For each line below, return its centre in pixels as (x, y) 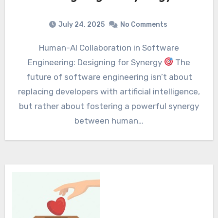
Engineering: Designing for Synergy (96, 62)
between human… (109, 120)
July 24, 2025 (82, 24)
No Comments (144, 24)
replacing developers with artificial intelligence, (109, 91)
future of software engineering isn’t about (109, 77)
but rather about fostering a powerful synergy (109, 106)
